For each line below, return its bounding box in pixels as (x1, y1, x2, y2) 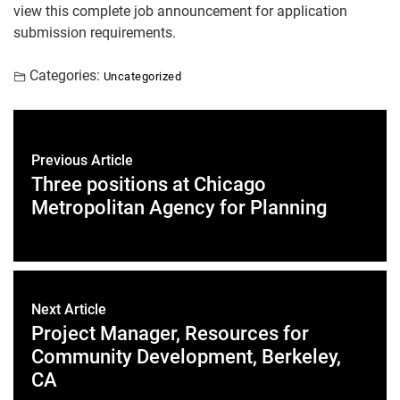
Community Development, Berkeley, (31, 346, 341, 368)
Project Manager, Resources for (31, 322, 309, 345)
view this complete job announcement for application (13, 3, 347, 20)
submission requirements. (13, 24, 176, 41)
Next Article (31, 301, 106, 318)
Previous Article (31, 152, 133, 169)
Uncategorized (104, 70, 182, 83)
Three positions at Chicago (31, 173, 266, 196)
